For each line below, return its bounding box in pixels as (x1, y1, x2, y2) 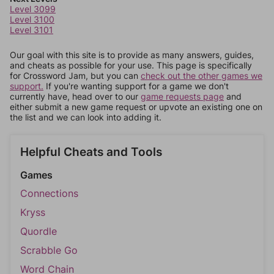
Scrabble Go (20, 244, 78, 256)
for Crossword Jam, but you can (10, 70, 141, 81)
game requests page (141, 91, 224, 102)
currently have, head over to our (10, 91, 141, 102)
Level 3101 (10, 24, 53, 35)
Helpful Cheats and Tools (20, 145, 162, 159)
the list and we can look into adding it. (10, 112, 161, 122)
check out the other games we (141, 70, 262, 81)
